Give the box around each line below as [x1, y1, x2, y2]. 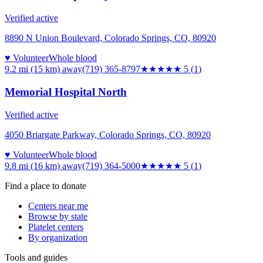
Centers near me [28, 200, 88, 211]
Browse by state [28, 211, 87, 221]
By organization [28, 232, 87, 242]
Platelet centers [28, 221, 83, 232]
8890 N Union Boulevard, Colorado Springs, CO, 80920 [5, 33, 216, 43]
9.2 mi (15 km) [5, 64, 60, 75]
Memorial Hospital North [5, 85, 127, 98]
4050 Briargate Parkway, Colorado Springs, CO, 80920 [5, 129, 211, 140]
